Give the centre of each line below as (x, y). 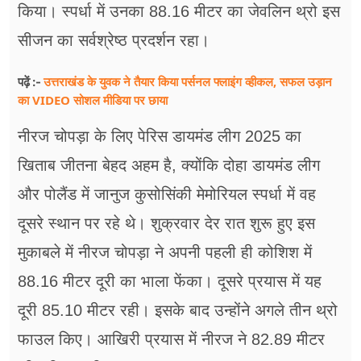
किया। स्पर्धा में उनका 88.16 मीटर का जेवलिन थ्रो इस (179, 12)
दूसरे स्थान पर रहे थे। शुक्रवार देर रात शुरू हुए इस (166, 224)
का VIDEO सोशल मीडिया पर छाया (93, 100)
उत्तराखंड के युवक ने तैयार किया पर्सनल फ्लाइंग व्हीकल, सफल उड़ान (188, 82)
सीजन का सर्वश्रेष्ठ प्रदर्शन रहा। (114, 41)
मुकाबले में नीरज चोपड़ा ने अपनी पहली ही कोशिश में (165, 253)
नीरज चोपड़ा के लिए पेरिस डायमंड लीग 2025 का (160, 137)
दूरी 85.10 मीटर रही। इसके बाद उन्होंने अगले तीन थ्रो (178, 311)
